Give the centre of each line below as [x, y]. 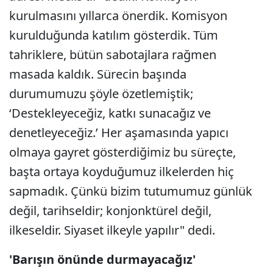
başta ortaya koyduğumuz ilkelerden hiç [122, 172]
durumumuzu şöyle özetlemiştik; [101, 94]
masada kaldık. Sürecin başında [98, 74]
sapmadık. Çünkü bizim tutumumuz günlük [131, 191]
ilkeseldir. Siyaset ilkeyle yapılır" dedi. [112, 230]
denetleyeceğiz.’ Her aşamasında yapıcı [119, 133]
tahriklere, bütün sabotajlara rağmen [113, 55]
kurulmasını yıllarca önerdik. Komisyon [118, 16]
